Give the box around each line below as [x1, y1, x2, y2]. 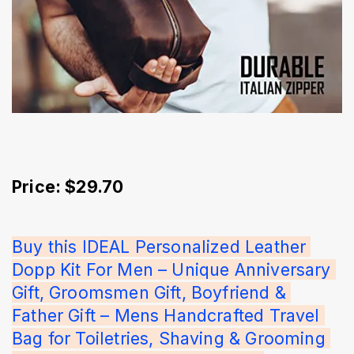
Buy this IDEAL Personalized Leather [12, 236, 311, 258]
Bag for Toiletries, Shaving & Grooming [12, 328, 331, 349]
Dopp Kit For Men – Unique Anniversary [12, 259, 336, 281]
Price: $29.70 [12, 176, 124, 198]
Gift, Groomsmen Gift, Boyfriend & [12, 282, 292, 303]
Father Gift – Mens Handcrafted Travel [12, 305, 325, 326]
